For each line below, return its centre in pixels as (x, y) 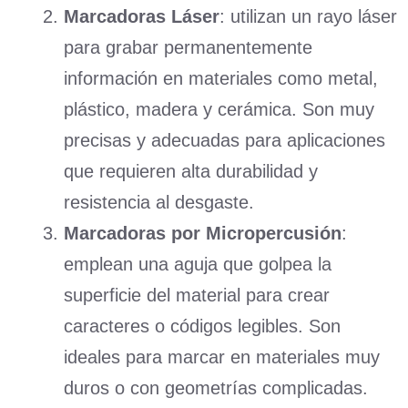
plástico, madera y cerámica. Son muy (219, 110)
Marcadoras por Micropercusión (203, 234)
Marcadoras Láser (142, 17)
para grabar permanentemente (188, 48)
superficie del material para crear (197, 296)
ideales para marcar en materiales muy (222, 357)
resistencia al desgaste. (159, 203)
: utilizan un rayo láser (308, 17)
